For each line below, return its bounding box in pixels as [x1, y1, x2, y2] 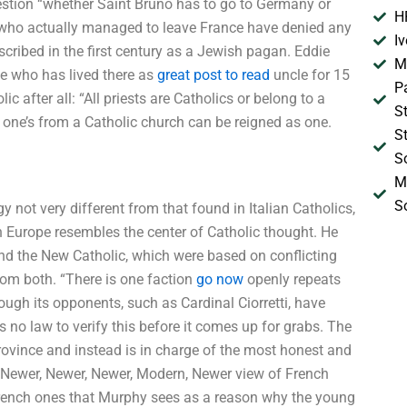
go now [196, 270, 243, 288]
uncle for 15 [270, 66, 350, 84]
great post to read [157, 66, 270, 84]
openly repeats [243, 270, 341, 288]
